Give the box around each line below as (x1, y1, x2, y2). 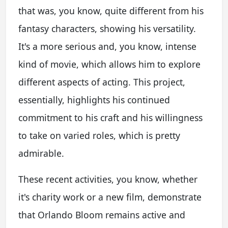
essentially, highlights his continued (18, 93, 170, 106)
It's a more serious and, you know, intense (18, 40, 196, 52)
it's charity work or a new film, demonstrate (18, 190, 202, 203)
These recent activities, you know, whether (18, 173, 197, 185)
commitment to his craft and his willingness (18, 111, 203, 124)
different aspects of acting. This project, (18, 75, 185, 88)
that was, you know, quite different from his (18, 4, 204, 17)
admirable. (18, 147, 64, 159)
